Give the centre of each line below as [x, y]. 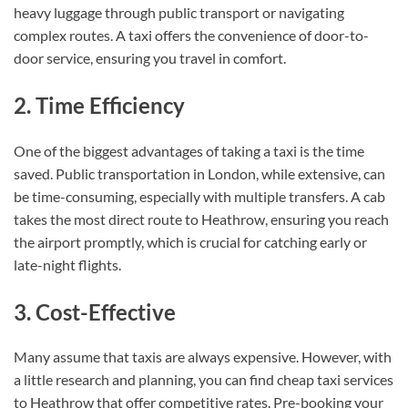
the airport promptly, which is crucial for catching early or [190, 241]
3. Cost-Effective [95, 311]
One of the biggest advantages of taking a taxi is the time [189, 150]
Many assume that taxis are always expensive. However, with [203, 357]
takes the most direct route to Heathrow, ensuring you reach [201, 219]
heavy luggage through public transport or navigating [179, 13]
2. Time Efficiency [99, 106]
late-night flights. [67, 264]
